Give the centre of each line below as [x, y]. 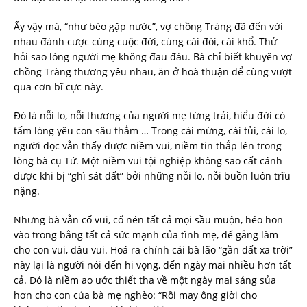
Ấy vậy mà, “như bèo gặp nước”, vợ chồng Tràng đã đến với [148, 27]
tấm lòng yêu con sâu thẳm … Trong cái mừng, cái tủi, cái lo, [150, 131]
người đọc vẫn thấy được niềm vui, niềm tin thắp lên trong [148, 146]
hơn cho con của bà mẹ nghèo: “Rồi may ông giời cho [135, 295]
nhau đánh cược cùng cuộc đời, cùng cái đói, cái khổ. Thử [145, 42]
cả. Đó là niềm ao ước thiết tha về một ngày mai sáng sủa [145, 280]
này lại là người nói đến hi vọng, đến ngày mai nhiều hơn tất [152, 265]
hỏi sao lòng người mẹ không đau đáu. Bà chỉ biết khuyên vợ [153, 57]
